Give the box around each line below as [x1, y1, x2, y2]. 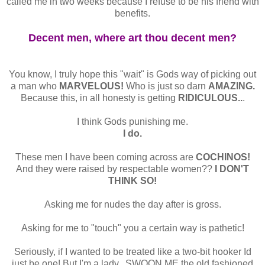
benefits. [115, 8, 150, 19]
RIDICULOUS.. [175, 93, 243, 104]
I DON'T [212, 164, 249, 174]
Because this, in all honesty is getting [20, 93, 176, 104]
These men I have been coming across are [15, 152, 196, 163]
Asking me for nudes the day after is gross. [44, 199, 221, 210]
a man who [10, 81, 59, 92]
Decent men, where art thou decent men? [28, 32, 237, 44]
